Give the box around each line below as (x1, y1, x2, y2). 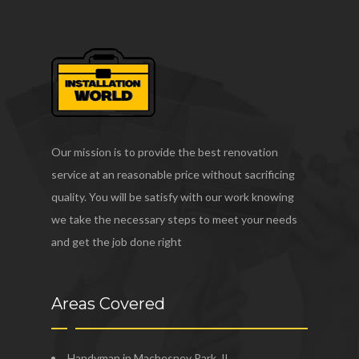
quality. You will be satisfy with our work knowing (51, 189, 294, 204)
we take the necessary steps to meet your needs (51, 212, 297, 226)
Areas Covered (51, 293, 165, 313)
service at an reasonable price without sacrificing (51, 167, 295, 181)
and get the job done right (51, 234, 182, 248)
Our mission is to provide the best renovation (51, 144, 278, 159)
